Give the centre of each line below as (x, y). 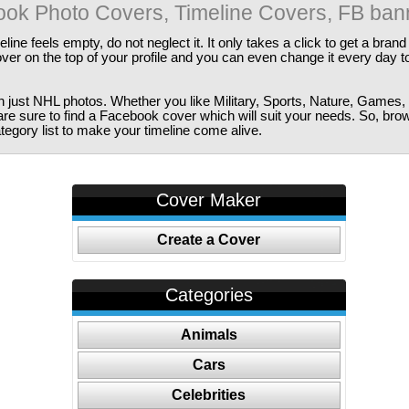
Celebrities (209, 395)
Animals (209, 335)
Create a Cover (209, 240)
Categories (209, 295)
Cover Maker (209, 200)
